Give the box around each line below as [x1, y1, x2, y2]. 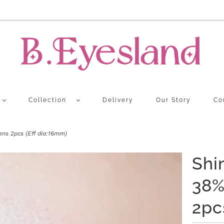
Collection [28, 96, 71, 104]
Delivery [102, 96, 133, 104]
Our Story [155, 96, 191, 104]
